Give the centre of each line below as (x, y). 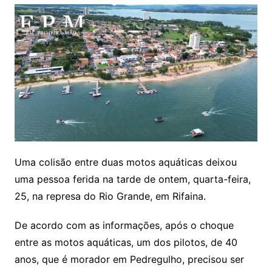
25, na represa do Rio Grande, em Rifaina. (110, 196)
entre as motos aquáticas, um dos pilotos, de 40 (126, 242)
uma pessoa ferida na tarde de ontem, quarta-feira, (132, 179)
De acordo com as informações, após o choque (124, 225)
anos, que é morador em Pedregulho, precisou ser (129, 259)
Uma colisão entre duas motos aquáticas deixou (125, 162)
